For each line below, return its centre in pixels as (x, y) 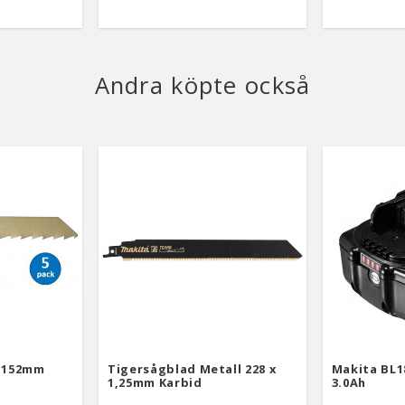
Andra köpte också (202, 85)
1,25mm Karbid (155, 383)
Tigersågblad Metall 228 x (192, 369)
